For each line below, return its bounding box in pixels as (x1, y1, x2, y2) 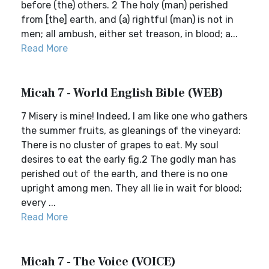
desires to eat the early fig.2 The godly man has (21, 154, 236, 165)
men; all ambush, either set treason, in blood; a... (21, 28, 238, 40)
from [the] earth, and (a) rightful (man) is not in (21, 14, 234, 25)
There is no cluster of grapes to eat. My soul (21, 139, 219, 151)
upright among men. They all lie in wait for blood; (21, 183, 242, 194)
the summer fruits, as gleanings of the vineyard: (21, 125, 241, 136)
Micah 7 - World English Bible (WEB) (21, 85, 223, 101)
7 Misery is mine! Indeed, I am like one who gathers (21, 110, 247, 122)
